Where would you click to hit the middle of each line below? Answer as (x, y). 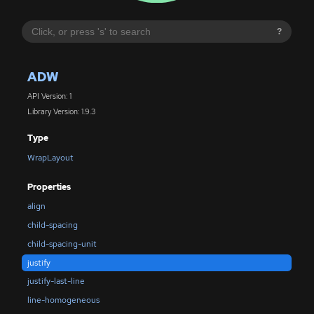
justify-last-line (56, 281)
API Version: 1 (49, 96)
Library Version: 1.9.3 (61, 112)
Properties (49, 187)
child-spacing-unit (62, 244)
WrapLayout (50, 157)
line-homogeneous (63, 300)
